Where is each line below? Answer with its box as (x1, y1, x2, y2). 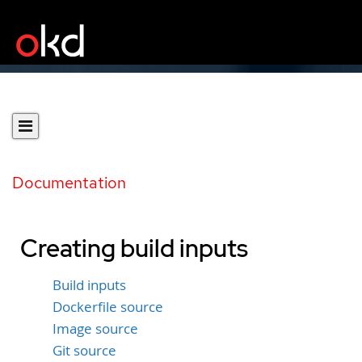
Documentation (12, 172, 126, 193)
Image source (53, 319, 138, 338)
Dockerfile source (53, 297, 163, 316)
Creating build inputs (20, 232, 248, 264)
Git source (53, 341, 116, 360)
